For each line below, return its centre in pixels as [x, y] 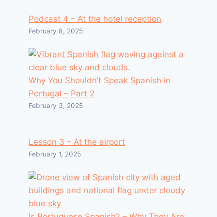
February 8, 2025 [56, 31]
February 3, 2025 [56, 106]
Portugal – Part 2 [62, 93]
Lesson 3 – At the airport [77, 142]
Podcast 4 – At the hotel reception [95, 19]
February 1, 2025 [55, 154]
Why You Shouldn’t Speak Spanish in [100, 80]
